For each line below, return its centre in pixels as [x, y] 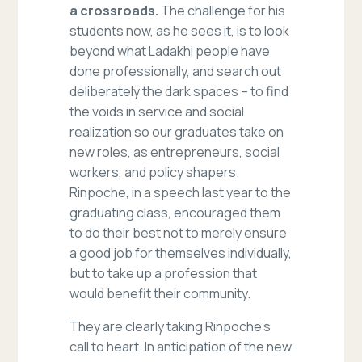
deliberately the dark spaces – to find [179, 92]
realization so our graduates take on [177, 132]
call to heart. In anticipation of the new [181, 347]
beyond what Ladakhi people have [170, 51]
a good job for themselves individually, [181, 253]
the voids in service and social [157, 112]
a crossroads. [114, 11]
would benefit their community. [160, 294]
